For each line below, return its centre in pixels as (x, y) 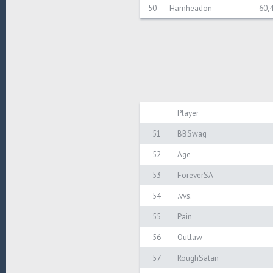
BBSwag (192, 133)
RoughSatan (198, 258)
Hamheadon (191, 8)
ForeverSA (195, 175)
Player (188, 113)
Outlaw (190, 237)
